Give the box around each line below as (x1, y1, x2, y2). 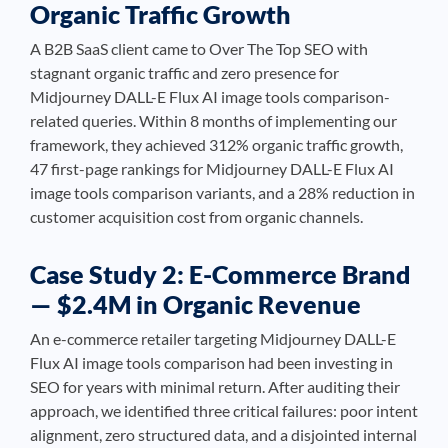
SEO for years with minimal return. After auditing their (30, 377, 400, 396)
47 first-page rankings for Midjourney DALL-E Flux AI (30, 159, 394, 178)
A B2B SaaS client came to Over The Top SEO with (30, 39, 368, 58)
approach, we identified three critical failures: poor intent (30, 401, 418, 420)
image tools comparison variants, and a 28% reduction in (30, 183, 415, 202)
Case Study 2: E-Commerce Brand (30, 259, 411, 289)
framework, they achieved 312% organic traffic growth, (30, 135, 403, 154)
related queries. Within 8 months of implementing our (30, 111, 397, 130)
